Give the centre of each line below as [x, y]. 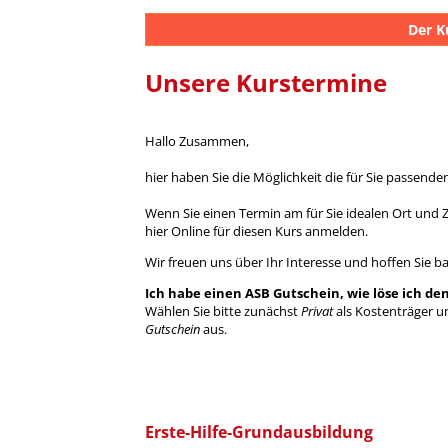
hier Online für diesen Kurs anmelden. [258, 231]
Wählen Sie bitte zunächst [223, 311]
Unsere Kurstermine [266, 83]
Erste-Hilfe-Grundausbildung [259, 432]
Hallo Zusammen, [199, 141]
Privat [317, 311]
